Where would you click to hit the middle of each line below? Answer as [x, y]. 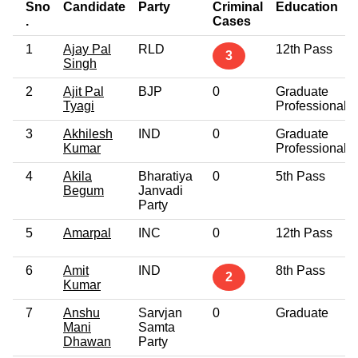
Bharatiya [165, 176]
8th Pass [300, 270]
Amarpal [87, 233]
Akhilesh [88, 133]
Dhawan [87, 341]
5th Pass [300, 176]
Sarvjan [160, 312]
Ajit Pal [84, 91]
